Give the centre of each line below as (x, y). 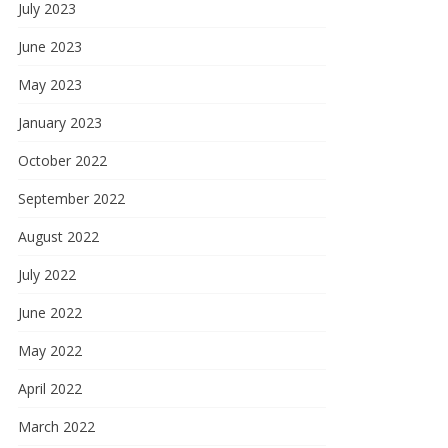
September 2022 (71, 198)
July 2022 (47, 274)
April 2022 (50, 388)
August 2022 (58, 236)
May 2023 (50, 84)
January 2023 (60, 122)
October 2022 (62, 160)
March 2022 (56, 426)
